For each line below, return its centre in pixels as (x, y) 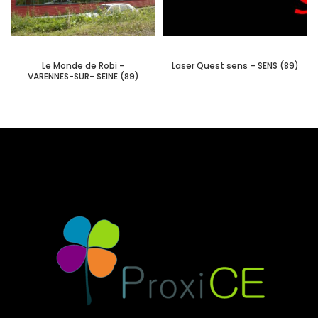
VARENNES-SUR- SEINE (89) (83, 76)
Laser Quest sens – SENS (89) (235, 66)
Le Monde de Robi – (83, 66)
